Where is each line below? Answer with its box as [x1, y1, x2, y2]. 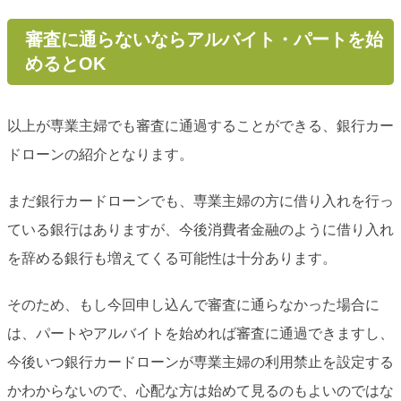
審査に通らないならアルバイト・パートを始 [24, 29, 383, 49]
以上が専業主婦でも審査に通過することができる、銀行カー [7, 117, 394, 133]
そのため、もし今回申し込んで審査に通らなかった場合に [7, 296, 380, 312]
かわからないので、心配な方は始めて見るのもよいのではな [7, 382, 394, 398]
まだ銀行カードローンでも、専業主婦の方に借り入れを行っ [7, 192, 394, 209]
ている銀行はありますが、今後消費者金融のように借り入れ [7, 221, 394, 237]
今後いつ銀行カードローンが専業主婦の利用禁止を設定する [7, 354, 394, 370]
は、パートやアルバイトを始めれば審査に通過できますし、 [7, 325, 394, 341]
